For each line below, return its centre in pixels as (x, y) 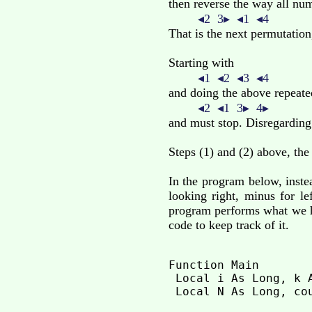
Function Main (213, 265)
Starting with (201, 63)
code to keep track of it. (228, 225)
